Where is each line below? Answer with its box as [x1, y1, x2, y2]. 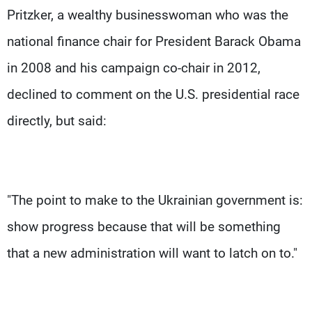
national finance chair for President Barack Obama [7, 33, 301, 49]
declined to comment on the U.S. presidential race [7, 86, 299, 102]
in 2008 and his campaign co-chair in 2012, [7, 59, 260, 76]
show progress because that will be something [7, 218, 281, 235]
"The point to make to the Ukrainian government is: [7, 192, 303, 208]
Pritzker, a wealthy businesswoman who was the [7, 6, 288, 23]
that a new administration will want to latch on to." [7, 244, 297, 261]
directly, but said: [7, 112, 107, 129]
